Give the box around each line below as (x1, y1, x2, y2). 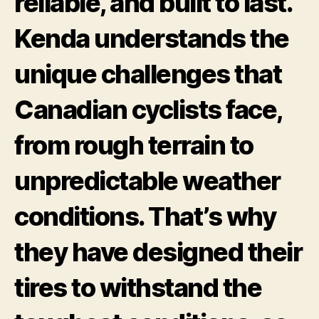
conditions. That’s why (14, 200, 276, 232)
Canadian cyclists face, (14, 93, 282, 125)
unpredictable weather (14, 164, 281, 197)
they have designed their (14, 236, 303, 268)
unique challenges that (14, 58, 282, 90)
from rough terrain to (14, 129, 253, 161)
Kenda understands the (14, 22, 289, 54)
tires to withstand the (14, 271, 262, 303)
